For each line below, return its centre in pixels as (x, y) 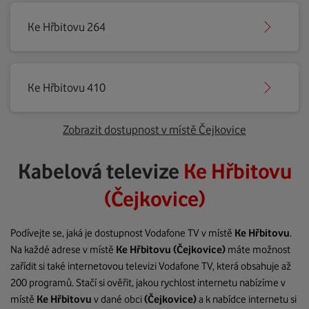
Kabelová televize (100, 171)
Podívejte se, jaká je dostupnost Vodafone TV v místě (122, 233)
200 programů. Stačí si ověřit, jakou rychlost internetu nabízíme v (148, 283)
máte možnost (258, 250)
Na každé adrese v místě (63, 250)
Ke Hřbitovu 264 (67, 27)
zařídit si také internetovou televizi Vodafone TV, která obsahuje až (151, 266)
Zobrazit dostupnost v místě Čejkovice (154, 130)
